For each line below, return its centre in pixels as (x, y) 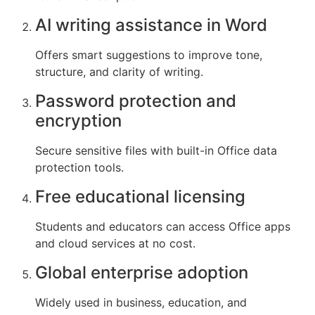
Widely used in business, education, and (141, 303)
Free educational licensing (140, 197)
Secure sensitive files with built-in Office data (156, 151)
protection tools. (79, 168)
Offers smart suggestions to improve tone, (149, 55)
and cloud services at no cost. (115, 244)
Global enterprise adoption (142, 273)
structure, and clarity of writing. (119, 72)
